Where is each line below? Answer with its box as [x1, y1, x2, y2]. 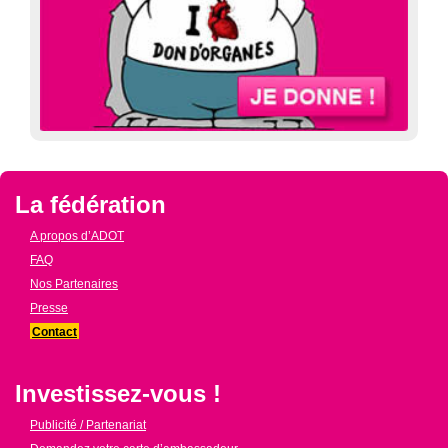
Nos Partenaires [30, 277, 118, 291]
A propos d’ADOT [30, 229, 124, 243]
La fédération [15, 191, 166, 218]
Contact [32, 325, 77, 339]
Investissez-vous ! [15, 380, 221, 407]
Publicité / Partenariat [30, 418, 146, 432]
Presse [30, 301, 68, 315]
